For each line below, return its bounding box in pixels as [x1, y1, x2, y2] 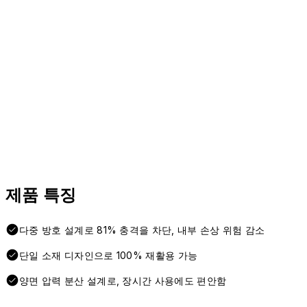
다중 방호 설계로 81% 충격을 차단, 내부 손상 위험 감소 [19, 224, 265, 236]
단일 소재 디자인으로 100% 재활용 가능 [19, 249, 198, 262]
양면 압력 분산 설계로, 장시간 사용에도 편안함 [19, 275, 227, 287]
